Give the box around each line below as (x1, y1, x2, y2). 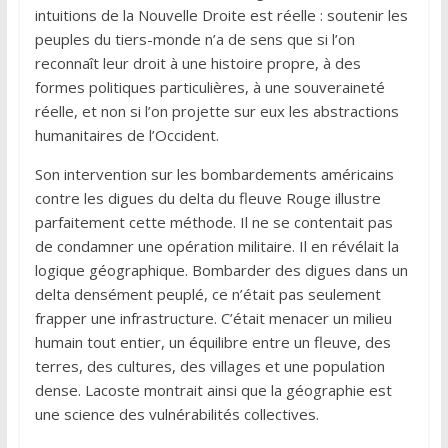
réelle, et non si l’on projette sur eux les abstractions (34, 100, 399, 121)
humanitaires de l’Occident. (34, 124, 219, 145)
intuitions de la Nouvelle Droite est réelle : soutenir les (34, 4, 408, 25)
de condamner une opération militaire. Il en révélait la (34, 235, 399, 256)
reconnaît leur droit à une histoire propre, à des (34, 52, 361, 73)
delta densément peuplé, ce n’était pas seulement (34, 283, 381, 304)
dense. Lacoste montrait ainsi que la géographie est (34, 379, 392, 400)
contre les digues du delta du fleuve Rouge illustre (34, 187, 381, 208)
